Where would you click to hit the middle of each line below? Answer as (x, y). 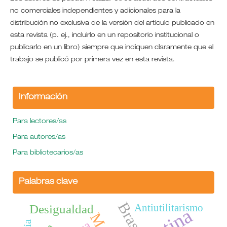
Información (43, 98)
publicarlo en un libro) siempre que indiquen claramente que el (111, 48)
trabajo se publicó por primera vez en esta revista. (95, 60)
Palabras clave (48, 182)
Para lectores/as (39, 122)
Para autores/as (39, 137)
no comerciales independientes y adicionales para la (95, 11)
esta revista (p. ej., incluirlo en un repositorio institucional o (104, 35)
